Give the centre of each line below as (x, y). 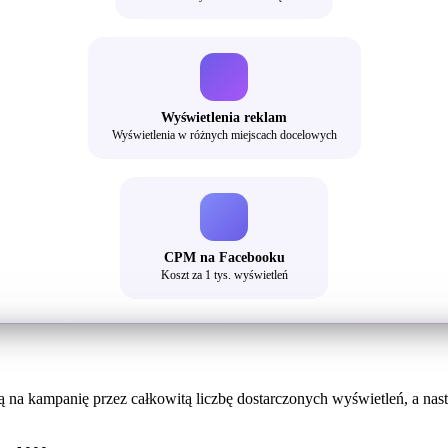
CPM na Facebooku (224, 257)
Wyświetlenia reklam (224, 117)
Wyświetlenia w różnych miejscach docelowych (224, 135)
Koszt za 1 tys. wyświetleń (224, 275)
